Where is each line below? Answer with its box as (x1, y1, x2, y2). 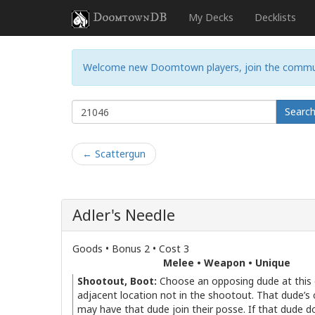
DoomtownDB (93, 10, 167, 25)
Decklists (255, 11, 296, 24)
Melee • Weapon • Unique (162, 256, 290, 269)
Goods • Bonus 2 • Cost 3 (72, 242, 189, 255)
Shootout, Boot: (77, 274, 157, 288)
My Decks (188, 11, 233, 24)
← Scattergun (82, 147, 146, 160)
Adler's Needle (72, 205, 175, 225)
